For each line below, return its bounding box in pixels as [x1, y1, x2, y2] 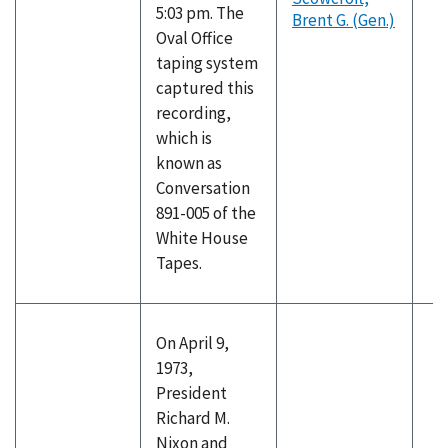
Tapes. [156, 252, 202, 274]
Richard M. [156, 407, 230, 429]
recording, [156, 102, 231, 124]
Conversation [156, 177, 250, 199]
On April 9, [156, 332, 229, 354]
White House [156, 227, 248, 249]
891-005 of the [156, 202, 256, 224]
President [156, 382, 227, 404]
